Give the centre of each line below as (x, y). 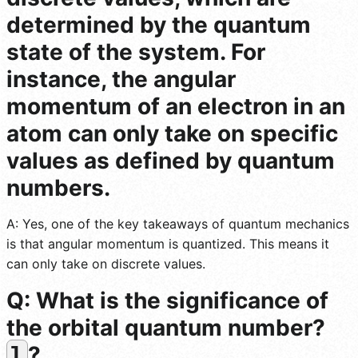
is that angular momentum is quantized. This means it (168, 244)
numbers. (58, 188)
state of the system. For (136, 52)
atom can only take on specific (172, 134)
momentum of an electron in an (176, 107)
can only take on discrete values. (106, 264)
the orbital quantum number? (166, 328)
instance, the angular (121, 80)
